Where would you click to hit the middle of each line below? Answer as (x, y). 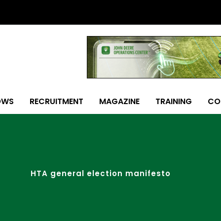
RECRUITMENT (56, 101)
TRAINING (174, 101)
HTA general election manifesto (101, 173)
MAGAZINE (119, 101)
